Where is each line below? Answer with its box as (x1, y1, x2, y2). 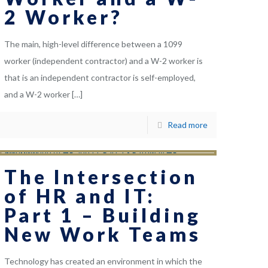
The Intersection (4, 165, 199, 189)
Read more (167, 120, 208, 130)
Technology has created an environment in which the (4, 256, 203, 267)
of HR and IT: (4, 184, 156, 208)
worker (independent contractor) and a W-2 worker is (4, 56, 203, 66)
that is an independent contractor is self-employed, (4, 72, 196, 83)
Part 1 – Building (4, 203, 202, 227)
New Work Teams (4, 223, 202, 246)
